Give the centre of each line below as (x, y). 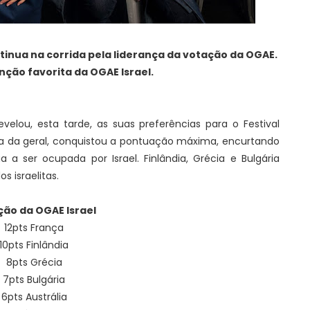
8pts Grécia (34, 262)
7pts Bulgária (34, 280)
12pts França (34, 228)
